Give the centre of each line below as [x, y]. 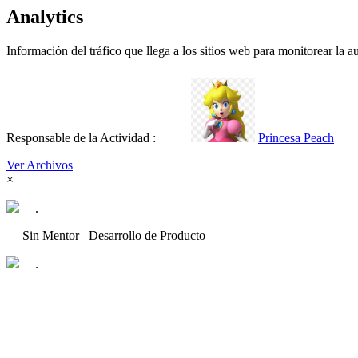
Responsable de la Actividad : [99, 137]
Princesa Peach [296, 137]
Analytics [45, 17]
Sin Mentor [56, 235]
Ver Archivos [40, 165]
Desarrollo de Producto [147, 235]
